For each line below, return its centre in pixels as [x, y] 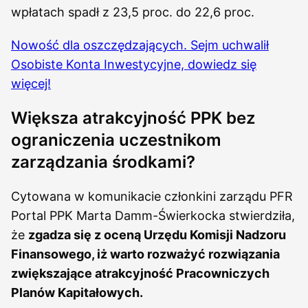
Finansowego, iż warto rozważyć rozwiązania [145, 254]
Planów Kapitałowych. [77, 293]
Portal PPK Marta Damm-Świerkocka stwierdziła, [153, 216]
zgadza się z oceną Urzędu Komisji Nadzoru [157, 235]
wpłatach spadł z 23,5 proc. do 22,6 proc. [133, 12]
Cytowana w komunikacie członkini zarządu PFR [152, 196]
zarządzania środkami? [103, 162]
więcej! [31, 84]
